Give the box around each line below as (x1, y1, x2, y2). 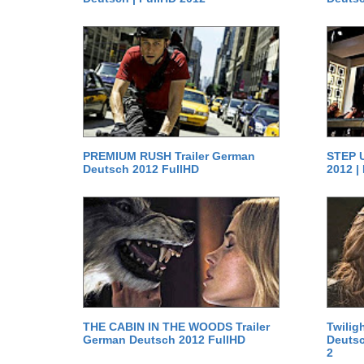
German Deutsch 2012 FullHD (83, 333, 245, 346)
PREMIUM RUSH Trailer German (83, 149, 255, 162)
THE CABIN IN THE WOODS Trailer (83, 320, 270, 333)
